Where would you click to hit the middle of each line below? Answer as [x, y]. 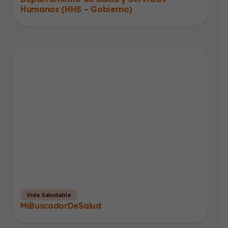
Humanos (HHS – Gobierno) [76, 9]
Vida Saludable [49, 195]
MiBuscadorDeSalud [61, 206]
